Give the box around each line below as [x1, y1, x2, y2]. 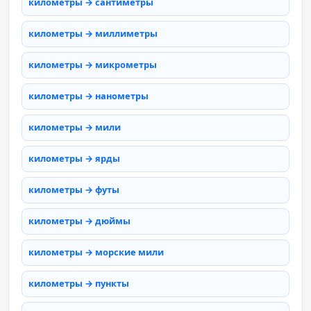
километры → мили [28, 121, 121, 134]
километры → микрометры [28, 58, 157, 72]
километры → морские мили [28, 246, 164, 259]
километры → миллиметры [28, 27, 158, 40]
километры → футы [28, 183, 119, 196]
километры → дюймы [28, 215, 131, 228]
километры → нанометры [28, 90, 149, 103]
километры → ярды [28, 152, 120, 165]
